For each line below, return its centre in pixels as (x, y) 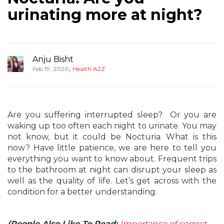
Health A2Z (89, 69)
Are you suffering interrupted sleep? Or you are (112, 115)
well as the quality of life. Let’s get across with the (112, 181)
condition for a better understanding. (82, 192)
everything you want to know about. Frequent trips (112, 159)
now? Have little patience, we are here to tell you (112, 148)
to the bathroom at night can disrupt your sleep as (112, 170)
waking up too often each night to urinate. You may (112, 126)
